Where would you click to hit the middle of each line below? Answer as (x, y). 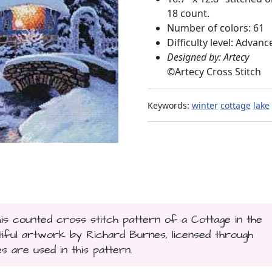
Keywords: (169, 105)
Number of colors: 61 (215, 28)
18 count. (188, 13)
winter (205, 105)
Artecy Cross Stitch (218, 71)
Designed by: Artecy (208, 57)
